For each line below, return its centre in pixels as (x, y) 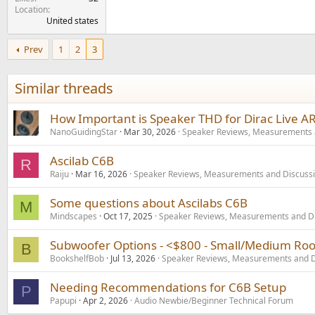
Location (31, 9)
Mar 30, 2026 (150, 131)
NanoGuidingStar (84, 131)
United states (72, 20)
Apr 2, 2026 (105, 300)
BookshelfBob (77, 258)
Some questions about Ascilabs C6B (149, 202)
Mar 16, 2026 (101, 174)
